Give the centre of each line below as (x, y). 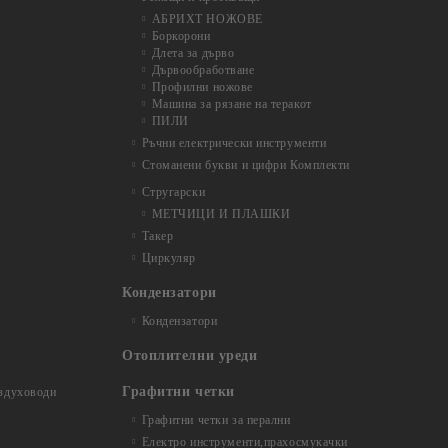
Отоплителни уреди (190, 355)
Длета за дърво (193, 53)
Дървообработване (203, 70)
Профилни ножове (202, 87)
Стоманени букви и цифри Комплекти (246, 165)
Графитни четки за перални (216, 420)
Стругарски (173, 192)
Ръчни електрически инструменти (234, 143)
